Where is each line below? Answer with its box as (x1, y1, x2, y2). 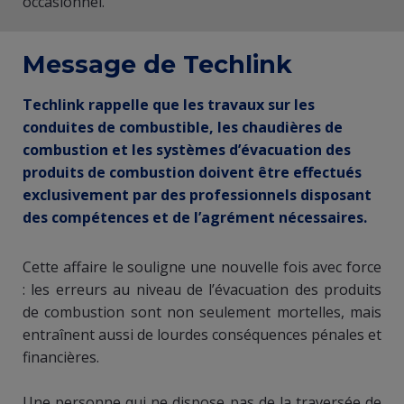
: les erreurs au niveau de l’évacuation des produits (23, 279, 381, 299)
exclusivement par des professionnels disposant (23, 184, 372, 205)
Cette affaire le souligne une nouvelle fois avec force (23, 256, 381, 277)
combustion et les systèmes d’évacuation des (23, 139, 351, 160)
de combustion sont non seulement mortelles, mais (23, 301, 381, 322)
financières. (23, 346, 99, 367)
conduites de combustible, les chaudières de (23, 116, 343, 137)
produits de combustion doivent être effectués (23, 161, 362, 182)
